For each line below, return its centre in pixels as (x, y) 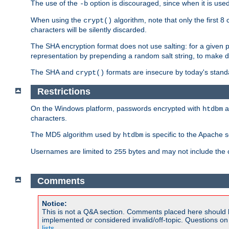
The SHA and (53, 72)
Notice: (54, 204)
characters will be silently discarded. (89, 29)
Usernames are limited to (72, 151)
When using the (57, 20)
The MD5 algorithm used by (77, 134)
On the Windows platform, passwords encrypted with (117, 108)
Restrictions (64, 92)
